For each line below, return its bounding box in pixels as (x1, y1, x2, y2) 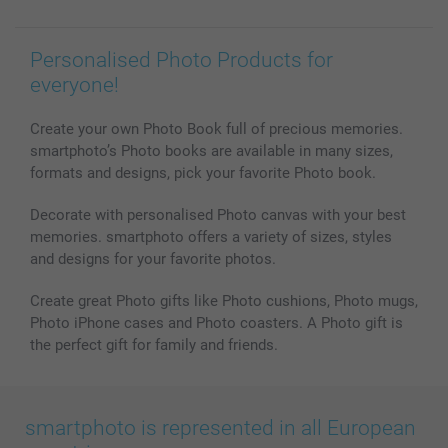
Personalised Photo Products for (30, 48, 333, 73)
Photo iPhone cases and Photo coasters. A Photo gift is (30, 314, 403, 333)
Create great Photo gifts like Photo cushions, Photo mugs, (30, 292, 418, 311)
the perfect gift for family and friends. (30, 336, 278, 355)
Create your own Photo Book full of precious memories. (30, 120, 403, 139)
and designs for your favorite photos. (30, 250, 276, 269)
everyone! (30, 73, 119, 98)
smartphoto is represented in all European (25, 416, 416, 441)
